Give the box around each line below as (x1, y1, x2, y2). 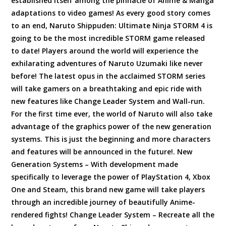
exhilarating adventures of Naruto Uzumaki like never (11, 58, 203, 68)
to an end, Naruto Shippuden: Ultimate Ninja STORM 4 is (11, 20, 213, 30)
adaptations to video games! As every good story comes (11, 8, 211, 18)
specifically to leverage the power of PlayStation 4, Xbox (11, 172, 211, 182)
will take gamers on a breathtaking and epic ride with (11, 83, 202, 93)
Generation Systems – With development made (11, 159, 179, 169)
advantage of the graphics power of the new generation (11, 121, 212, 131)
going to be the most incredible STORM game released (11, 33, 205, 43)
